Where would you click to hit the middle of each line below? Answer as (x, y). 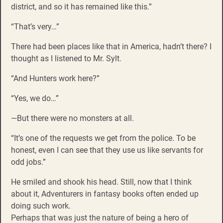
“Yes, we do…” (35, 99)
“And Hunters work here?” (55, 79)
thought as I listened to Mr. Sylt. (66, 59)
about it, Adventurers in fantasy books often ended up (105, 194)
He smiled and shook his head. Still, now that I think (101, 182)
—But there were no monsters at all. (72, 118)
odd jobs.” (28, 162)
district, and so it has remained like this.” (81, 7)
